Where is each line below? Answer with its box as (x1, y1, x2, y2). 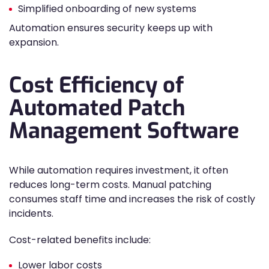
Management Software (9, 116, 239, 145)
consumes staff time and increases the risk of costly (9, 192, 255, 206)
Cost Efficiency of (9, 71, 184, 100)
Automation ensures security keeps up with (9, 21, 213, 35)
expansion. (9, 35, 59, 49)
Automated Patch (9, 94, 185, 122)
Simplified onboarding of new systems (18, 2, 196, 16)
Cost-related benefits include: (9, 233, 151, 247)
